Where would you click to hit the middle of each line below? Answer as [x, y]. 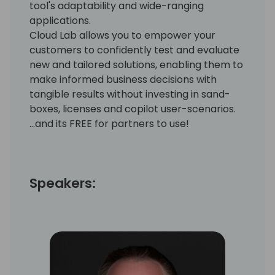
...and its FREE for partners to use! [109, 123]
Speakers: [63, 183]
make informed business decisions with [123, 79]
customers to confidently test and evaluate [134, 50]
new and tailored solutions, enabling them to [136, 64]
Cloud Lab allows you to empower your [122, 35]
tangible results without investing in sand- [130, 94]
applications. [60, 20]
